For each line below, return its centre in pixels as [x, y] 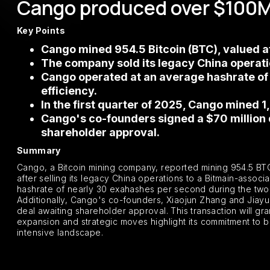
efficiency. [69, 91]
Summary [39, 150]
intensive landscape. [60, 232]
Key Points [41, 30]
